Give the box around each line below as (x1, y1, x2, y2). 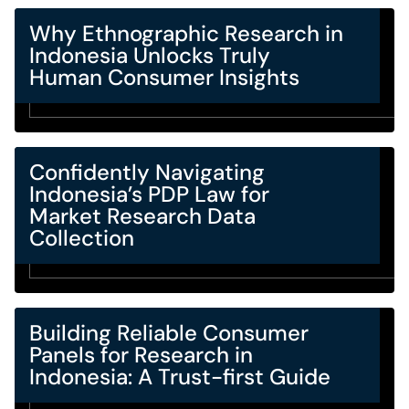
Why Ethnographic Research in (29, 19, 343, 47)
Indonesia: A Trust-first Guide (29, 362, 330, 391)
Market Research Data (29, 202, 256, 230)
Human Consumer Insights (29, 63, 299, 91)
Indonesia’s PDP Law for (29, 180, 269, 208)
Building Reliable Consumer (29, 319, 309, 347)
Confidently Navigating (29, 158, 265, 186)
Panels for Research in (29, 341, 253, 369)
